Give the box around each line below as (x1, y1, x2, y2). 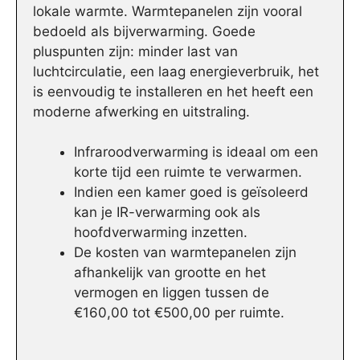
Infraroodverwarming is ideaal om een (74, 144, 318, 161)
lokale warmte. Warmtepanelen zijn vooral (33, 2, 302, 19)
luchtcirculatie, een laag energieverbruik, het (33, 63, 319, 80)
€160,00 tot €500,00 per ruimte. (74, 305, 284, 321)
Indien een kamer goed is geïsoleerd (74, 184, 309, 201)
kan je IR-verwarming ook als (74, 204, 260, 221)
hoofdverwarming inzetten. (74, 224, 247, 241)
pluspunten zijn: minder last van (33, 43, 238, 59)
